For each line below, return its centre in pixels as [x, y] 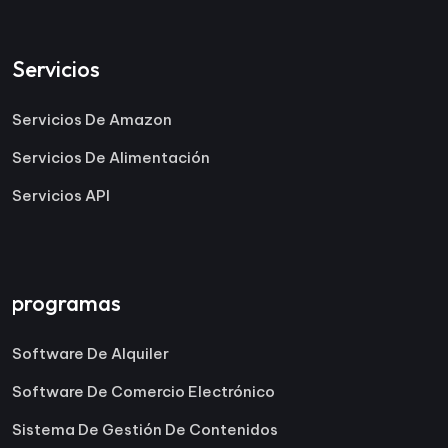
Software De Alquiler [90, 353]
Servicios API [61, 195]
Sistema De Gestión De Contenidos [145, 429]
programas [66, 302]
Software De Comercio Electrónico [143, 391]
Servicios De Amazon [92, 119]
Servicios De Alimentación [111, 157]
